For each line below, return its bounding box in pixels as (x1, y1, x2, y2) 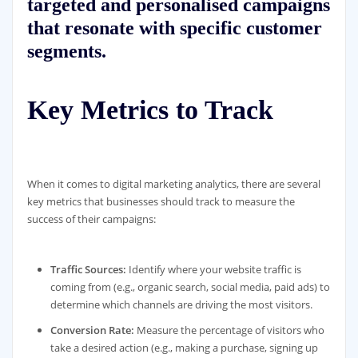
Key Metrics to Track (26, 95, 273, 125)
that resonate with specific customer (26, 16, 322, 38)
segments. (26, 39, 106, 62)
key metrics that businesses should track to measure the (26, 194, 295, 209)
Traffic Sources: (50, 261, 127, 276)
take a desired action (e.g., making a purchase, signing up (50, 340, 319, 355)
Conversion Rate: (50, 322, 135, 337)
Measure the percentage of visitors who (134, 322, 325, 337)
